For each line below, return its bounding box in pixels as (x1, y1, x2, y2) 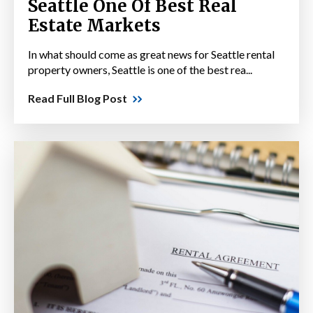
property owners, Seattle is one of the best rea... (28, 63, 252, 77)
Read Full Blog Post (28, 92, 127, 105)
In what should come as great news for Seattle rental (28, 48, 275, 61)
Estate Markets (28, 15, 161, 37)
